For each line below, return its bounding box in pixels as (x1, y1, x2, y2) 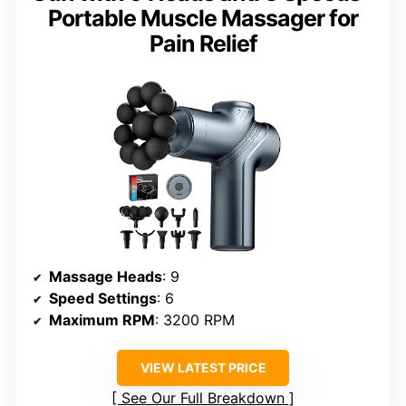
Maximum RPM (49, 310, 155, 329)
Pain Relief (149, 30, 257, 58)
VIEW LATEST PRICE (140, 359, 266, 375)
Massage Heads (49, 266, 162, 285)
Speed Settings (49, 288, 157, 307)
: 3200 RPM (155, 310, 235, 329)
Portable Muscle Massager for (48, 5, 358, 33)
